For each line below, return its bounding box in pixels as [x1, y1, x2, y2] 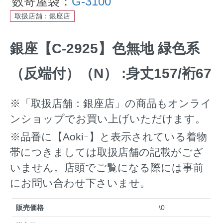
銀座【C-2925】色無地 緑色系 [10, 41, 200, 57]
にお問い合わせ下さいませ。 [10, 177, 150, 189]
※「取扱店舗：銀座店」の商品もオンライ [10, 97, 212, 109]
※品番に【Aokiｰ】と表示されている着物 [10, 130, 207, 142]
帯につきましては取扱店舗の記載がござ [10, 146, 204, 158]
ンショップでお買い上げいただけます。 [10, 112, 206, 124]
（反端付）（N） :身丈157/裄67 [10, 66, 212, 82]
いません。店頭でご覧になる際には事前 [10, 161, 204, 173]
